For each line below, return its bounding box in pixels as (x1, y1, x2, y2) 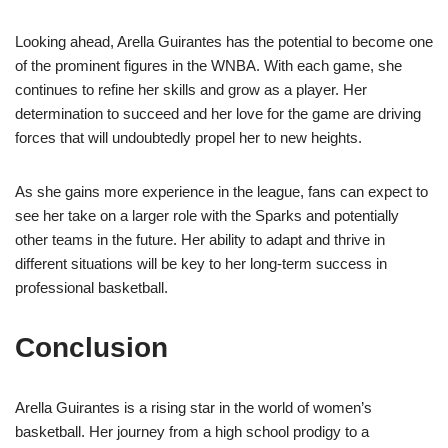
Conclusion (15, 332, 168, 364)
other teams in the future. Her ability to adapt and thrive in (15, 231, 385, 249)
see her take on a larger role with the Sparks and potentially (15, 207, 399, 225)
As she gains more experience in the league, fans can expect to (15, 183, 428, 201)
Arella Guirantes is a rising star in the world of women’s (15, 399, 372, 417)
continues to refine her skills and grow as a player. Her (15, 81, 367, 99)
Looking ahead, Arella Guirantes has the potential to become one (15, 33, 433, 51)
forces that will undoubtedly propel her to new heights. (15, 129, 362, 147)
